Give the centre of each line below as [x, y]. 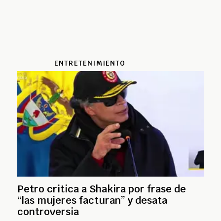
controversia [48, 211]
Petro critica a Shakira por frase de [102, 189]
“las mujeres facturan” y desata [92, 200]
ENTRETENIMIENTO [90, 63]
